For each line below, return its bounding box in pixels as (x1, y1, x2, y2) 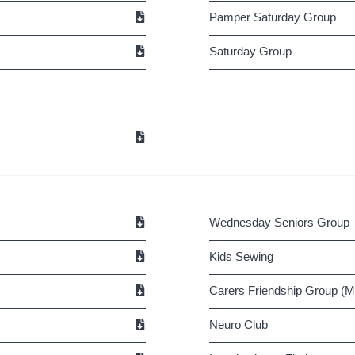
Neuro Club (209, 318, 268, 331)
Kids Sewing (209, 250, 273, 263)
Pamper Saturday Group (209, 10, 336, 24)
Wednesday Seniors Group (209, 216, 349, 229)
